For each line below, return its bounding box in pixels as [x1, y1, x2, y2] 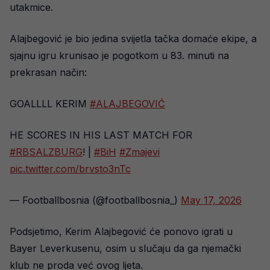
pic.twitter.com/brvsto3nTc [10, 163, 131, 175]
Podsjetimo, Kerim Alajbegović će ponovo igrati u [10, 225, 233, 238]
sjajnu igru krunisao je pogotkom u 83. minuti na [10, 49, 229, 62]
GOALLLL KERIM [10, 98, 90, 110]
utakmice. [10, 1, 53, 14]
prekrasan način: [10, 66, 87, 79]
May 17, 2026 [181, 194, 242, 207]
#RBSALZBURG [10, 146, 83, 159]
